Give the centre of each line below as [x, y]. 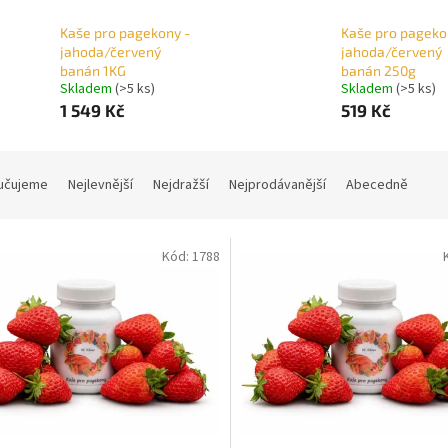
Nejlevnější [100, 185]
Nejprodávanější [277, 185]
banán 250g [378, 71]
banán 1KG [93, 71]
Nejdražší [181, 185]
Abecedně [377, 185]
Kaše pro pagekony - [125, 33]
